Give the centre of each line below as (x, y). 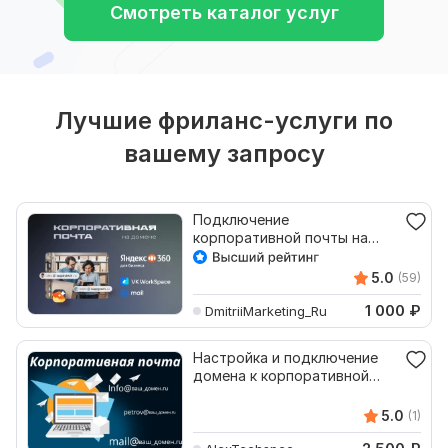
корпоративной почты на (280, 237)
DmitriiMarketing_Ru (266, 310)
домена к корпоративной (281, 375)
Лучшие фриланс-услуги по (224, 120)
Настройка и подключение (285, 357)
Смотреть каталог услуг (224, 12)
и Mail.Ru (222, 273)
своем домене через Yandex (291, 255)
